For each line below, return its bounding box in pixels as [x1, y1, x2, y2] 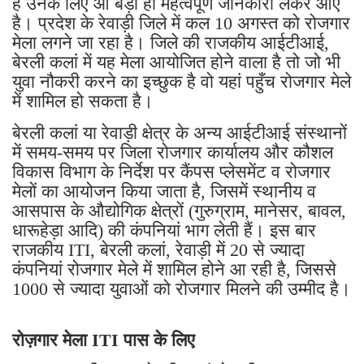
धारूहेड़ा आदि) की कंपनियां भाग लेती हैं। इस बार [12, 219, 316, 240]
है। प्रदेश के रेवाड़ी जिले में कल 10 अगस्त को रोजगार [12, 12, 350, 33]
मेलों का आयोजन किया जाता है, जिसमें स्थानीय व [12, 180, 316, 201]
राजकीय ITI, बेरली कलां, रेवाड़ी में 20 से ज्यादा [12, 239, 305, 260]
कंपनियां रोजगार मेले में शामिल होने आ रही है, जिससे [12, 258, 336, 279]
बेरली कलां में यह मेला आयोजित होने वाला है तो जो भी [12, 51, 340, 72]
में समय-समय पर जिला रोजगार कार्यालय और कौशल [12, 141, 333, 162]
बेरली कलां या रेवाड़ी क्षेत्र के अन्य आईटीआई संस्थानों [12, 122, 347, 143]
